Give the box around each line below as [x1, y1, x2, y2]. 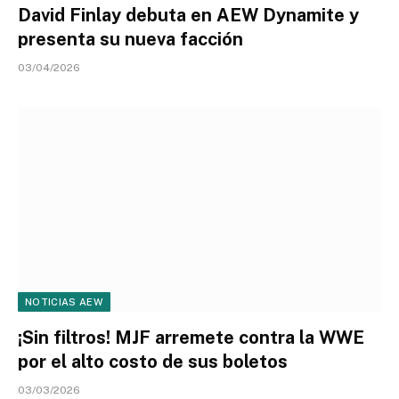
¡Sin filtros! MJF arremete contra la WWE [18, 327, 364, 348]
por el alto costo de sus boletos [18, 351, 288, 372]
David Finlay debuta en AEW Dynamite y [18, 4, 359, 26]
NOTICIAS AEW [25, 297, 103, 307]
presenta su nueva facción [18, 28, 243, 50]
